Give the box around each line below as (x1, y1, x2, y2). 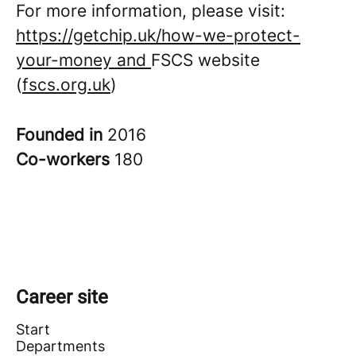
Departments (16, 338, 105, 354)
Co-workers (16, 149, 114, 169)
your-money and (16, 50, 151, 70)
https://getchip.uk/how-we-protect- (16, 25, 300, 45)
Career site (16, 286, 108, 308)
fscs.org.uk (22, 75, 110, 95)
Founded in (16, 125, 107, 145)
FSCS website (151, 50, 260, 70)
